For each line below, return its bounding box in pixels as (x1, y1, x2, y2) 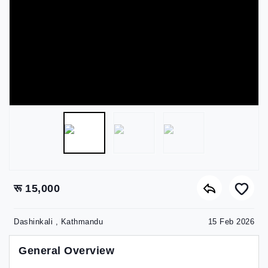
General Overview (19, 245, 114, 257)
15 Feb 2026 (208, 217, 254, 226)
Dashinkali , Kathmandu (14, 217, 103, 226)
